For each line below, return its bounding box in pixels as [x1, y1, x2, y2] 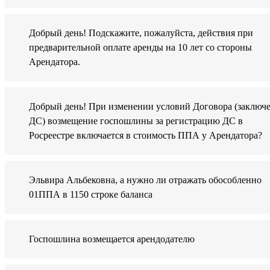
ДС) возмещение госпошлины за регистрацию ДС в [29, 116, 243, 127]
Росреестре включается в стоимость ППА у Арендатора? [29, 130, 262, 141]
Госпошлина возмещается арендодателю [29, 234, 195, 245]
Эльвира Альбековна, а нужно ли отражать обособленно [29, 175, 262, 186]
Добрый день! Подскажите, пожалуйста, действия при [29, 28, 253, 39]
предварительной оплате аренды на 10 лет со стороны [29, 42, 252, 53]
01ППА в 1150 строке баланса [29, 189, 152, 200]
